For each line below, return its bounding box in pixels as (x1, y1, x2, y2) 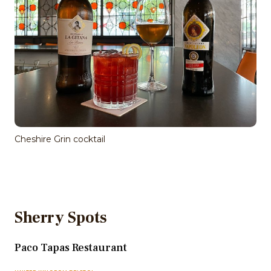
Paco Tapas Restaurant (15, 241, 127, 255)
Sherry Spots (15, 207, 107, 229)
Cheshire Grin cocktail (15, 134, 105, 145)
